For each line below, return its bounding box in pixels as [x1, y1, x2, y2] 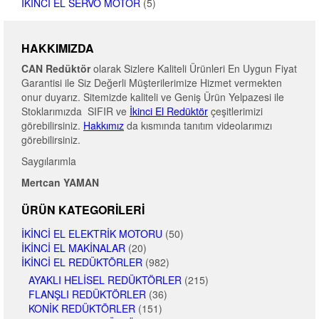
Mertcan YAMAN [21, 175, 99, 190]
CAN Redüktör [21, 61, 90, 76]
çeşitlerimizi [208, 104, 263, 119]
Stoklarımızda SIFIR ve [21, 104, 130, 119]
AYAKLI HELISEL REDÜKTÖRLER [28, 273, 182, 288]
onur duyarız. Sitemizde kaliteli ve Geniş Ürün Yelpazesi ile [21, 90, 284, 105]
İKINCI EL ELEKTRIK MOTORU [21, 226, 162, 241]
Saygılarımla [21, 154, 76, 169]
